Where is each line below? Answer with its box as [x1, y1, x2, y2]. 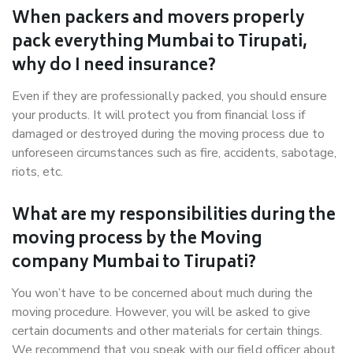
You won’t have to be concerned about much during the [12, 284, 313, 302]
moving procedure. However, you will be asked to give [12, 303, 310, 321]
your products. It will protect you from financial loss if [12, 106, 305, 124]
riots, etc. [12, 163, 63, 180]
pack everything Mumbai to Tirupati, [12, 29, 307, 57]
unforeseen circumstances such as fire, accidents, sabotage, [12, 144, 336, 162]
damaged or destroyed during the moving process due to [12, 125, 325, 143]
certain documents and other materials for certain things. [12, 322, 322, 340]
